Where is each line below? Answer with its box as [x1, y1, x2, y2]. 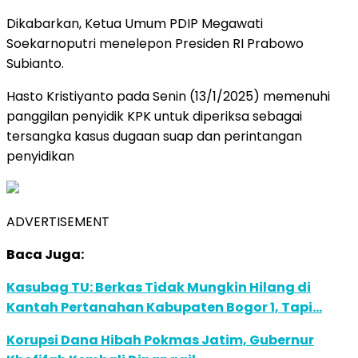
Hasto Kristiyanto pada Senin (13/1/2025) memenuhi [6, 86, 330, 105]
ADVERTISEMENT [6, 212, 109, 231]
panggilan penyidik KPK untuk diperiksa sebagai [6, 106, 302, 125]
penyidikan [6, 146, 74, 165]
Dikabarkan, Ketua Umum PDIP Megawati [6, 14, 263, 33]
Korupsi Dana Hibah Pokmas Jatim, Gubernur [6, 330, 314, 349]
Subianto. [6, 54, 64, 73]
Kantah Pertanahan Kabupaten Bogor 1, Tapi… [6, 297, 322, 316]
